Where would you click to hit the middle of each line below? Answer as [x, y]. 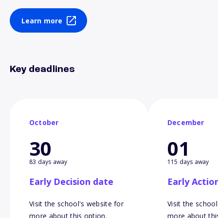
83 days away [48, 162]
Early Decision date [71, 182]
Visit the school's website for [77, 204]
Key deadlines [43, 70]
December [186, 123]
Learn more [42, 20]
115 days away [188, 162]
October [44, 123]
